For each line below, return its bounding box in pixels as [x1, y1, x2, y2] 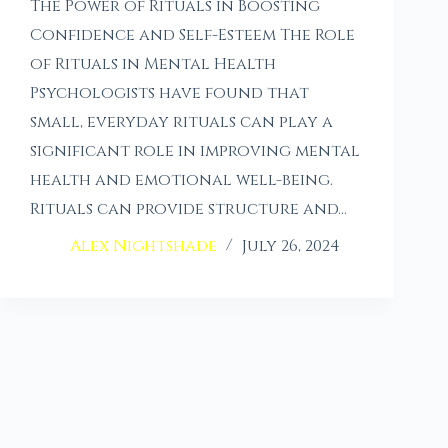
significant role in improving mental [30, 140, 360, 163]
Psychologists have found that [30, 82, 309, 105]
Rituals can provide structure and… [30, 198, 347, 221]
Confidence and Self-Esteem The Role [30, 24, 355, 47]
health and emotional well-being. [30, 169, 333, 192]
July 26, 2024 [242, 235, 340, 258]
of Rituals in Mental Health [30, 53, 276, 76]
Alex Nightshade [70, 235, 217, 258]
